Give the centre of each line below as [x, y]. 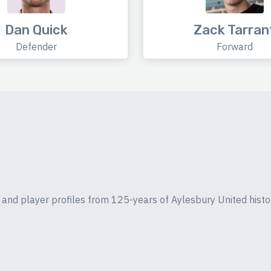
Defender [37, 47]
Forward [234, 47]
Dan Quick [37, 30]
